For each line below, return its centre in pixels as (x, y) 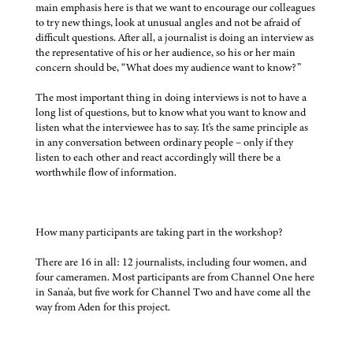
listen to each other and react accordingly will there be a (158, 158)
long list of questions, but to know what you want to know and (171, 113)
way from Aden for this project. (103, 307)
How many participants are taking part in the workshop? (159, 232)
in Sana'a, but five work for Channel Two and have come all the (173, 292)
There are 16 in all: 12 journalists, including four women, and (171, 262)
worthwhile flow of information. (106, 173)
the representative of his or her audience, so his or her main (165, 53)
